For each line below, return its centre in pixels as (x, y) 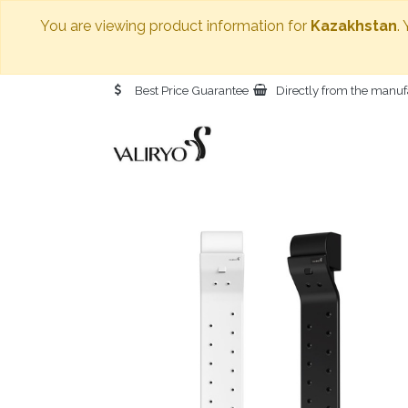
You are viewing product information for (175, 26)
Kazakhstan (354, 26)
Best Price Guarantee (191, 90)
